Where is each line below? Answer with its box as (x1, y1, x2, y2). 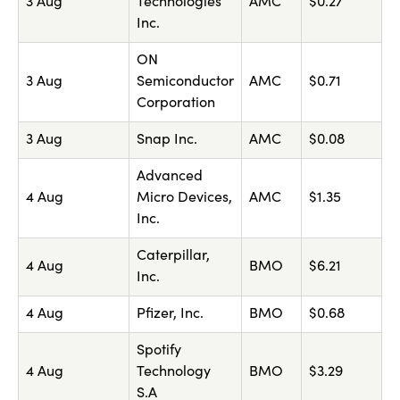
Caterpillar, (137, 249, 210, 264)
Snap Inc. (137, 133, 197, 148)
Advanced (137, 170, 203, 185)
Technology (137, 365, 211, 380)
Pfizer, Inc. (137, 307, 204, 322)
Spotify (137, 344, 181, 359)
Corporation (137, 96, 215, 112)
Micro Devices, (137, 191, 232, 206)
